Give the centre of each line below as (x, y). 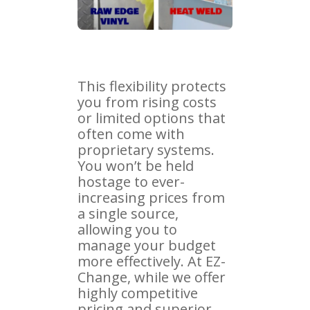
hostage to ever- (131, 181)
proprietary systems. (146, 149)
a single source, (128, 213)
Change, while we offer (152, 277)
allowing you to (127, 229)
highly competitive (138, 293)
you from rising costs (147, 102)
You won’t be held (136, 165)
